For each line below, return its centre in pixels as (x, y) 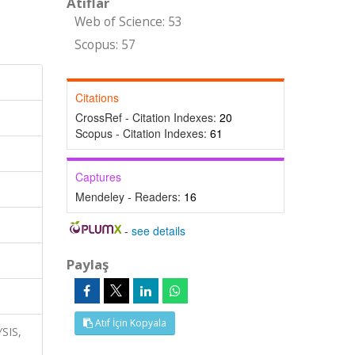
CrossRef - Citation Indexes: (147, 117)
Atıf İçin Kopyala (129, 323)
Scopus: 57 (105, 45)
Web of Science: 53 (128, 22)
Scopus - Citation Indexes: (142, 133)
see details (159, 231)
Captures (98, 177)
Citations (97, 97)
